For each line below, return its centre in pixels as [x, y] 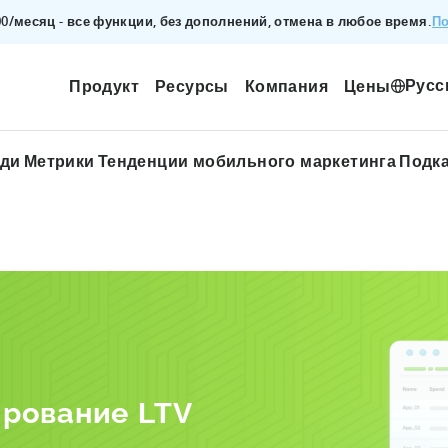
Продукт [104, 85]
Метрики [59, 160]
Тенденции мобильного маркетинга [247, 160]
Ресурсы [191, 85]
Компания [286, 85]
